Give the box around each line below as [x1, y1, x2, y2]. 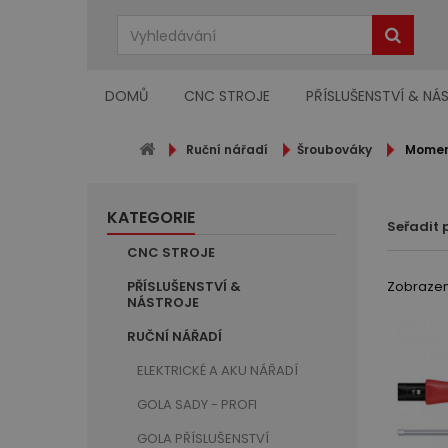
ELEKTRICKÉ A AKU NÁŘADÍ [137, 361, 298, 380]
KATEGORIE [107, 206, 195, 229]
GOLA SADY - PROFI [137, 395, 257, 414]
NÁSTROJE [127, 293, 199, 312]
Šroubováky [297, 141, 372, 158]
